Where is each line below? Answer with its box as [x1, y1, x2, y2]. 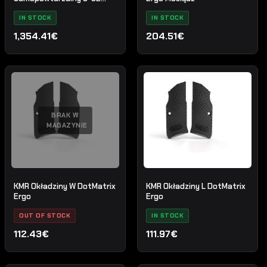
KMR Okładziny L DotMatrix [146, 181, 246, 191]
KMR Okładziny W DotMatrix [14, 181, 116, 191]
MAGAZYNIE [46, 120, 88, 129]
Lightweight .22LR [14, 3, 82, 14]
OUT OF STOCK [19, 211, 71, 219]
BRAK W [51, 110, 79, 119]
